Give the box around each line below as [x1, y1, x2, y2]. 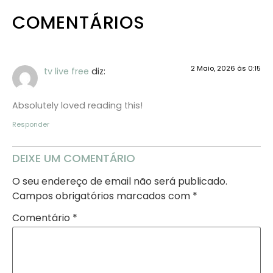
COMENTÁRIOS [12, 10, 145, 35]
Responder [12, 119, 49, 129]
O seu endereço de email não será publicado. [12, 174, 227, 188]
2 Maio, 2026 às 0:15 [191, 63, 261, 73]
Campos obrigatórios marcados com [12, 188, 193, 203]
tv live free [44, 65, 89, 77]
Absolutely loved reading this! [12, 99, 143, 112]
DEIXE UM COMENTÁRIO [12, 150, 135, 166]
